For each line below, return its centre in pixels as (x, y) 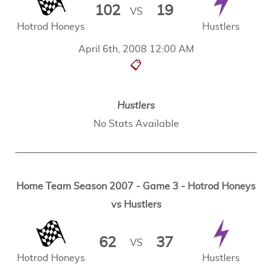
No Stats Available (136, 124)
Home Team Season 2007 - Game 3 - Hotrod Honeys (136, 187)
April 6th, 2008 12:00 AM (136, 49)
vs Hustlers (136, 205)
